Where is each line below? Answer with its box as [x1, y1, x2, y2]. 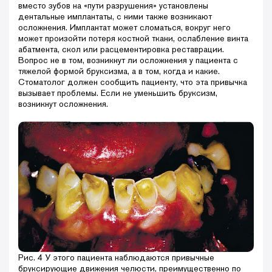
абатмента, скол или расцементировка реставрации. [18, 44, 224, 55]
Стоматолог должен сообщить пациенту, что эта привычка [18, 76, 247, 88]
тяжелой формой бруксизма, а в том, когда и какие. [18, 66, 220, 77]
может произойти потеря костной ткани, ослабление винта [18, 33, 248, 44]
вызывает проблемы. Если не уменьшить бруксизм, [18, 87, 217, 99]
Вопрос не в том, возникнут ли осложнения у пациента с [18, 55, 238, 66]
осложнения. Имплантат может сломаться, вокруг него [18, 22, 231, 33]
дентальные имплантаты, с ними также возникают [18, 11, 212, 22]
